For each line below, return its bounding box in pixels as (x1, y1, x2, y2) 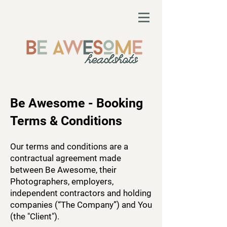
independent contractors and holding (10, 188, 152, 198)
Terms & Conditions (10, 113, 122, 128)
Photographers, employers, (10, 176, 113, 186)
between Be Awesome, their (10, 165, 117, 175)
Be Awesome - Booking (10, 96, 143, 110)
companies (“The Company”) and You (10, 200, 152, 210)
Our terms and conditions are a (10, 141, 128, 152)
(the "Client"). (10, 211, 59, 221)
